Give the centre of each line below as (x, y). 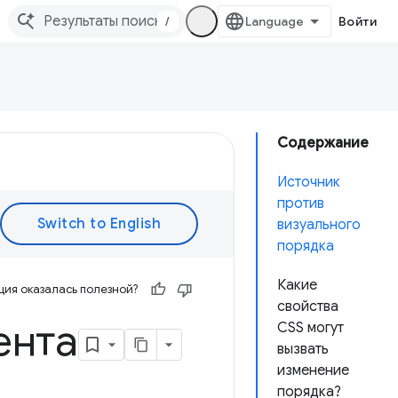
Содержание (323, 143)
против (301, 203)
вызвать (303, 349)
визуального (319, 225)
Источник (309, 182)
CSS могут (310, 328)
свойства (308, 306)
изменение (313, 370)
